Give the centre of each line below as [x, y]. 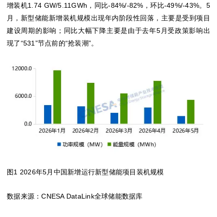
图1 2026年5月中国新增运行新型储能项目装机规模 [85, 172]
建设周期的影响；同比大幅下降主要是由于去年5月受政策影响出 [108, 31]
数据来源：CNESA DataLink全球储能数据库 [75, 196]
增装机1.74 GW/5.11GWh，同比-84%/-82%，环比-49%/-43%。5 [108, 5]
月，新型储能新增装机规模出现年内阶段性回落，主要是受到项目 [108, 18]
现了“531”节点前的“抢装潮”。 [53, 43]
